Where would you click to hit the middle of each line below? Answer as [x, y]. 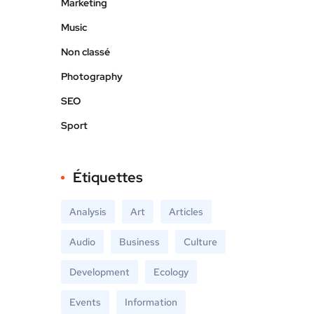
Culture [200, 242]
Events [85, 302]
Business [139, 242]
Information [151, 302]
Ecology [171, 272]
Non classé [86, 52]
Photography [92, 76]
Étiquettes [108, 177]
